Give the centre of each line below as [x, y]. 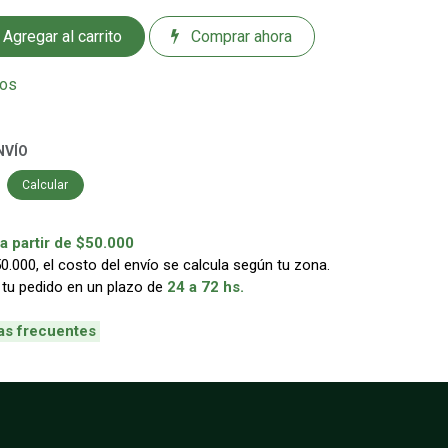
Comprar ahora [240, 36]
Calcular [45, 184]
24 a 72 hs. [205, 286]
